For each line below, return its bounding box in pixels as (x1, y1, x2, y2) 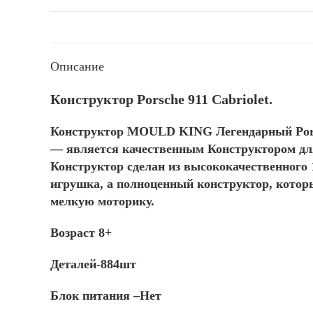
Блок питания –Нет (50, 289, 161, 303)
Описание (50, 59, 104, 73)
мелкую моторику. (50, 194, 154, 208)
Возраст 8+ (50, 226, 112, 240)
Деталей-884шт (50, 257, 136, 271)
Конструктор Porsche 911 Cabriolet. (50, 92, 272, 107)
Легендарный (212, 124, 292, 138)
